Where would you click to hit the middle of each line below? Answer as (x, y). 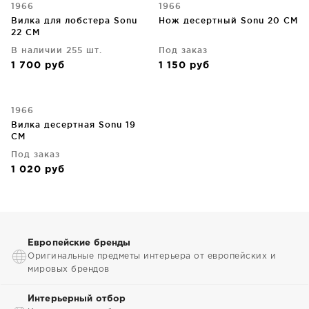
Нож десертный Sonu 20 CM (228, 20)
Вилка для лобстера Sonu (74, 20)
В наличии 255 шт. (57, 50)
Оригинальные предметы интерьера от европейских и (152, 256)
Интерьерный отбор (77, 299)
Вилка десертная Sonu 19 (73, 124)
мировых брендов (69, 269)
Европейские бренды (79, 243)
